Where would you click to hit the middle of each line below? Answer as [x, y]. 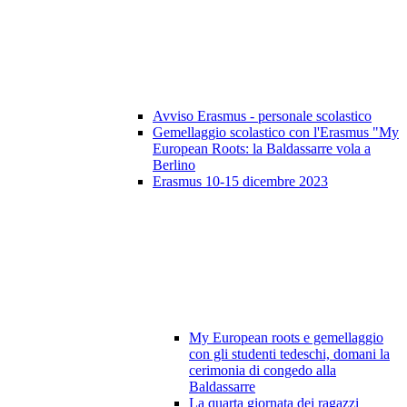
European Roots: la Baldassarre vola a [262, 149]
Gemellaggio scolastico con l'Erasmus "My [276, 133]
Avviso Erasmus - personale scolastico [262, 116]
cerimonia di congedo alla [263, 371]
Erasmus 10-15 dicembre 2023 [240, 182]
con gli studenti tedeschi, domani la [289, 354]
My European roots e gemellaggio [286, 338]
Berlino [174, 165]
